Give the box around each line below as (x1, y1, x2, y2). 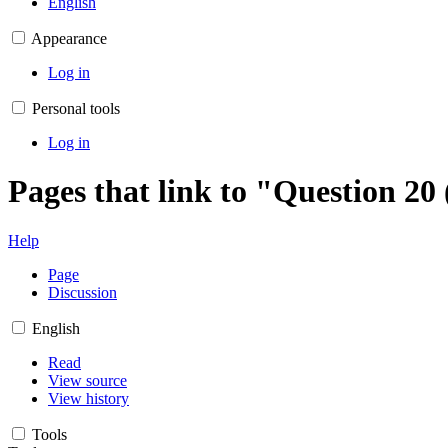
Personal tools (32, 100, 120, 117)
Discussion (48, 283, 117, 301)
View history (48, 389, 129, 407)
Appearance (31, 30, 107, 47)
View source (48, 371, 127, 389)
